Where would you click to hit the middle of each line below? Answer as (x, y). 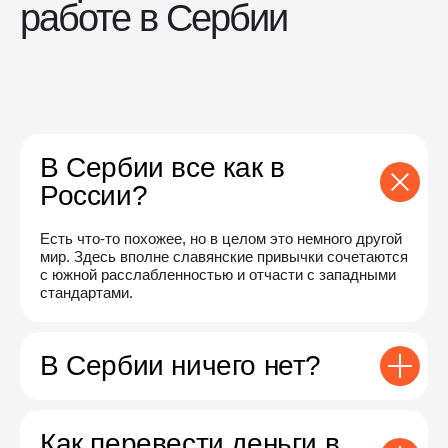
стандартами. (86, 292)
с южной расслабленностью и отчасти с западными (218, 274)
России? (94, 195)
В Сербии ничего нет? (180, 365)
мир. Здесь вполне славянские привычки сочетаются (224, 256)
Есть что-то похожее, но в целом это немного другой (221, 238)
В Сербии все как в (162, 167)
